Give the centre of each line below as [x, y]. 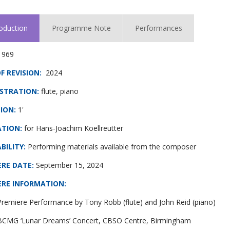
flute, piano [60, 91]
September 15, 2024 [68, 165]
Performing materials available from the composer [112, 147]
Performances [158, 28]
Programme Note [81, 28]
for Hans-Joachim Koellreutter [73, 128]
